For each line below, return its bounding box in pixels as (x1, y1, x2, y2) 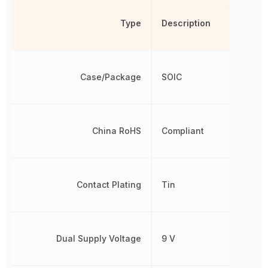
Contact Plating (76, 179, 141, 190)
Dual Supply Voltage (56, 233, 141, 243)
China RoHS (92, 125, 141, 136)
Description (161, 17, 211, 28)
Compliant (161, 125, 204, 136)
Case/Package (80, 71, 141, 82)
